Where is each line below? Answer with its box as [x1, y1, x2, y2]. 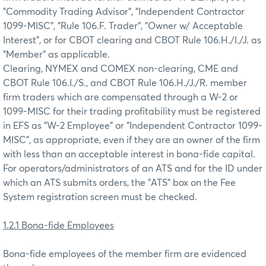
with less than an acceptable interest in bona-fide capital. [3, 149, 255, 159]
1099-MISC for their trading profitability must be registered [3, 106, 261, 116]
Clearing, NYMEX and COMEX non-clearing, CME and [3, 64, 238, 74]
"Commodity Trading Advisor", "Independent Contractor [3, 7, 245, 17]
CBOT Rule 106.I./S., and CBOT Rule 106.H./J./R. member [3, 78, 247, 88]
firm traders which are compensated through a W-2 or [3, 92, 238, 102]
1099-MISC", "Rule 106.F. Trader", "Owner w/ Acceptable [3, 21, 243, 31]
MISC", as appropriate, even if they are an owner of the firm [3, 135, 260, 145]
